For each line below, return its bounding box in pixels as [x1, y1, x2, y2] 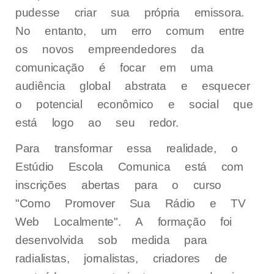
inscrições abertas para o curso [15, 178, 222, 193]
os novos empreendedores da [15, 42, 204, 56]
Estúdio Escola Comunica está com [15, 160, 243, 174]
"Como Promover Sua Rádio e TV [15, 196, 246, 211]
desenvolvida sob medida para [15, 233, 208, 248]
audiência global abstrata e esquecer [15, 78, 250, 93]
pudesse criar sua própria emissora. [15, 5, 245, 20]
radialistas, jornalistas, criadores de [15, 251, 228, 266]
